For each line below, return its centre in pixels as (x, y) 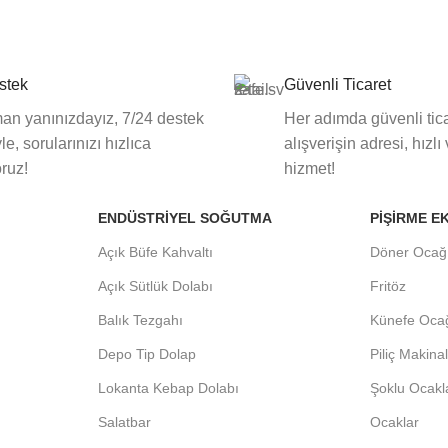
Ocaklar (395, 422)
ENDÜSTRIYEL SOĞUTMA (184, 218)
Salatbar (124, 422)
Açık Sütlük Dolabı (155, 286)
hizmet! (309, 169)
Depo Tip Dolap (146, 354)
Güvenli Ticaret (337, 85)
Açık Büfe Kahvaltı (155, 252)
